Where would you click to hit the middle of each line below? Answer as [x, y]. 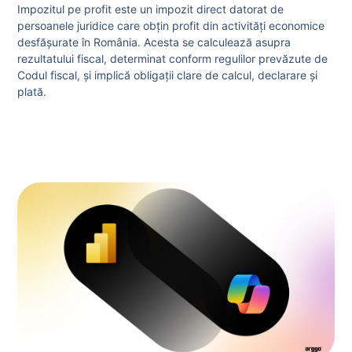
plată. [32, 92]
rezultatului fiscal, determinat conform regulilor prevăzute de [173, 59]
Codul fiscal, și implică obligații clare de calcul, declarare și [168, 75]
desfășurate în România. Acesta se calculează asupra [154, 42]
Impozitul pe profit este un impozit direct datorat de [151, 9]
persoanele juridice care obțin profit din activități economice [171, 26]
